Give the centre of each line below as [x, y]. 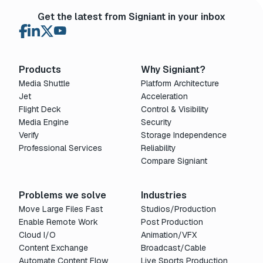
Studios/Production [178, 209]
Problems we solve [63, 195]
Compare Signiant [174, 161]
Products [40, 70]
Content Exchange [53, 248]
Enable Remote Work [58, 222]
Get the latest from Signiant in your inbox [131, 17]
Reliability [159, 148]
